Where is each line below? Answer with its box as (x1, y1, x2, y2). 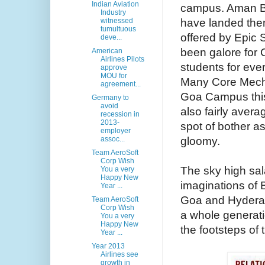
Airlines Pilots (100, 55, 144, 64)
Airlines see (100, 250, 138, 259)
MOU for (100, 72, 127, 80)
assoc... (100, 135, 125, 144)
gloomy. (180, 135, 220, 148)
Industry (100, 8, 126, 17)
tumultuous (100, 25, 136, 34)
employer (100, 127, 131, 135)
